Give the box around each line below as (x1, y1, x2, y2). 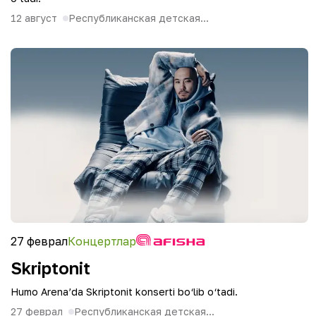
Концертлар (68, 234, 136, 248)
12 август (11, 12, 57, 24)
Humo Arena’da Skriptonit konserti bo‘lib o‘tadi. (11, 286, 238, 298)
